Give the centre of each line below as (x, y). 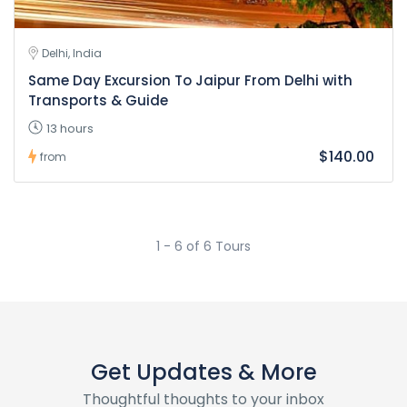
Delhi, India (72, 53)
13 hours (70, 128)
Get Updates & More (203, 372)
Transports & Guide (98, 100)
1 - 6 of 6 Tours (203, 246)
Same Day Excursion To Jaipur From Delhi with (190, 80)
